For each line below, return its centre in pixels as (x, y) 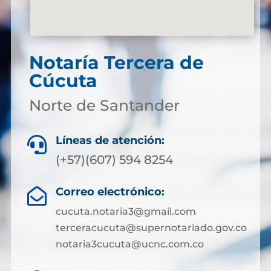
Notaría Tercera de (116, 63)
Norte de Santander (104, 105)
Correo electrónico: (110, 192)
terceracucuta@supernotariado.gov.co (151, 228)
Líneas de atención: (110, 140)
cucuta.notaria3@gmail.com (126, 211)
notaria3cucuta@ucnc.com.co (129, 244)
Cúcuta (63, 81)
